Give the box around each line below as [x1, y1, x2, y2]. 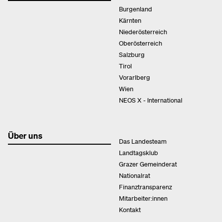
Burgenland [119, 4, 152, 13]
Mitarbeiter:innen [119, 194, 167, 203]
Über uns [8, 130, 43, 141]
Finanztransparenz [119, 182, 172, 191]
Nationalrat [119, 171, 150, 180]
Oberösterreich [119, 39, 162, 48]
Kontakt [119, 205, 141, 214]
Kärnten [119, 16, 141, 25]
